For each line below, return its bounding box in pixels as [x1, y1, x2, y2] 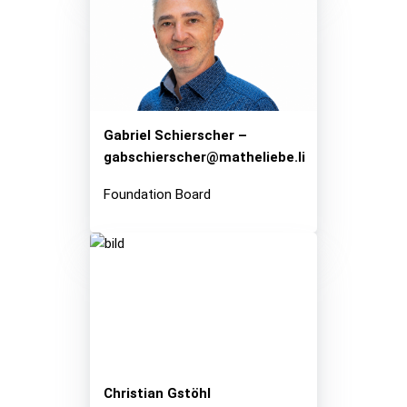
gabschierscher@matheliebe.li [104, 148, 305, 165]
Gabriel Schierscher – [104, 126, 247, 144]
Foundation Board [104, 185, 211, 203]
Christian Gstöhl [104, 384, 211, 402]
